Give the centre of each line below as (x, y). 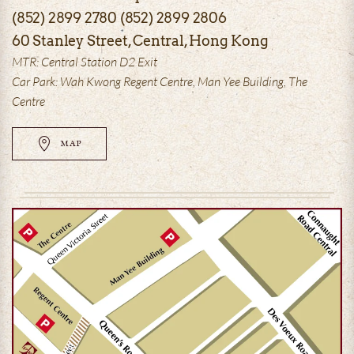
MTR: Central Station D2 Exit (85, 62)
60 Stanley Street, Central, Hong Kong (140, 41)
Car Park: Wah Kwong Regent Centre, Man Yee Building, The (160, 81)
